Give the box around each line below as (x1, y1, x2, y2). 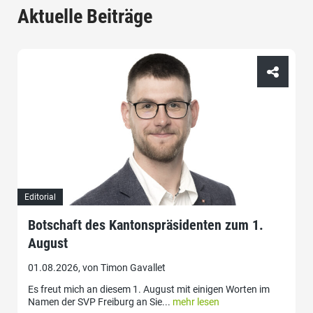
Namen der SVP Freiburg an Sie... (28, 296, 173, 307)
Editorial (24, 191, 56, 202)
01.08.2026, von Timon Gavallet (28, 261, 166, 273)
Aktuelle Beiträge (17, 4, 152, 28)
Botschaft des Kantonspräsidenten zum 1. (28, 216, 263, 233)
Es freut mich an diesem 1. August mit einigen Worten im (28, 283, 270, 295)
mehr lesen (173, 296, 219, 307)
